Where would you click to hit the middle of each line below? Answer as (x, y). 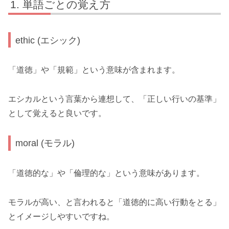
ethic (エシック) (48, 40)
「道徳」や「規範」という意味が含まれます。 (94, 70)
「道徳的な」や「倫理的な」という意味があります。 (106, 173)
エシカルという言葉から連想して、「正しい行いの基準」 (114, 99)
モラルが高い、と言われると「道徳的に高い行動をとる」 (114, 202)
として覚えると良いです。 (57, 113)
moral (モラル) (45, 143)
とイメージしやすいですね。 (61, 216)
